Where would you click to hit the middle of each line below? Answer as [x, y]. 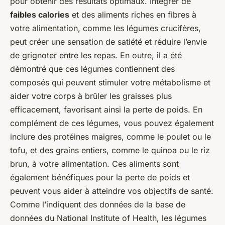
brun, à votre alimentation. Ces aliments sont [94, 164]
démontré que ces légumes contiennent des [92, 69]
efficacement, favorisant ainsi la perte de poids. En [106, 110]
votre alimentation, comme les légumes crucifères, [105, 28]
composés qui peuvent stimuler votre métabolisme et [110, 83]
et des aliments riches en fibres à [133, 15]
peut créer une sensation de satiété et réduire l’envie [108, 42]
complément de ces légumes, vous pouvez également [112, 123]
